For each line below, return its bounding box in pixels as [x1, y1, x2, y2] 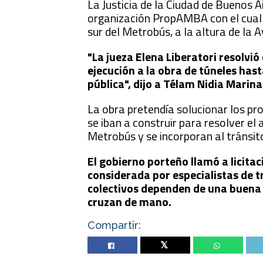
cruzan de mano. [87, 193, 172, 211]
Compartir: [87, 219, 141, 231]
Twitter [154, 240, 177, 251]
